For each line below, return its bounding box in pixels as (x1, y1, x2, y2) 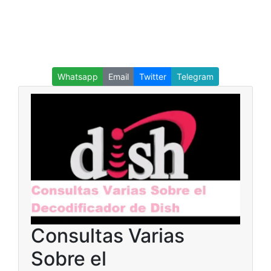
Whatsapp (57, 71, 98, 82)
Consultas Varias (31, 224, 184, 248)
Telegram (177, 71, 214, 82)
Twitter (139, 71, 166, 82)
